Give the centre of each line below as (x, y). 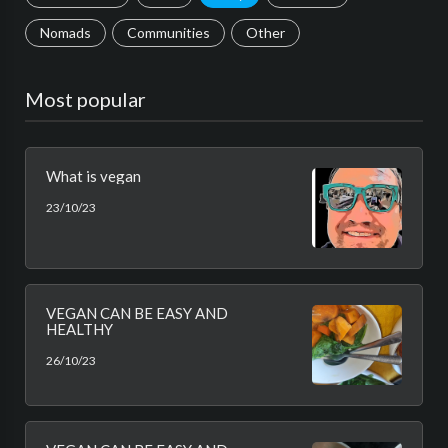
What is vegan (93, 176)
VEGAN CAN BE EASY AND (137, 313)
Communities (168, 32)
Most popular (85, 99)
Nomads (65, 32)
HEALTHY (79, 329)
